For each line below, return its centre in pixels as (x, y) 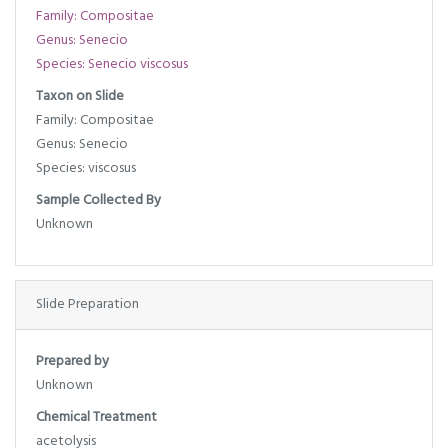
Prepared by (72, 361)
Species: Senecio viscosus (112, 64)
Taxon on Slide (80, 96)
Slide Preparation (87, 304)
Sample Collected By (98, 200)
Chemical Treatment (96, 417)
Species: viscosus (86, 168)
